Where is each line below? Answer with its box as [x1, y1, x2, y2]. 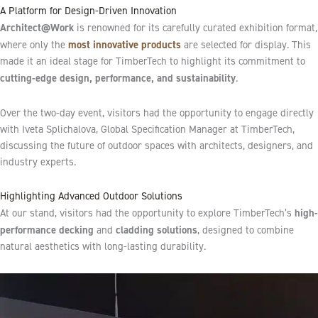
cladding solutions [116, 223, 197, 237]
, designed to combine [197, 224, 294, 237]
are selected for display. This [181, 38, 311, 52]
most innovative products [68, 38, 181, 52]
